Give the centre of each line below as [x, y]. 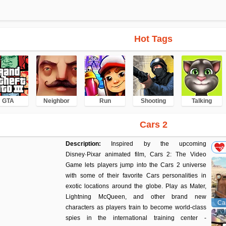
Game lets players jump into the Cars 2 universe [136, 165]
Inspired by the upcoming [159, 144]
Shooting [153, 101]
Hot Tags [153, 39]
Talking [202, 101]
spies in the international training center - [136, 218]
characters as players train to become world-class [136, 207]
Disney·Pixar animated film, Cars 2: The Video [136, 154]
